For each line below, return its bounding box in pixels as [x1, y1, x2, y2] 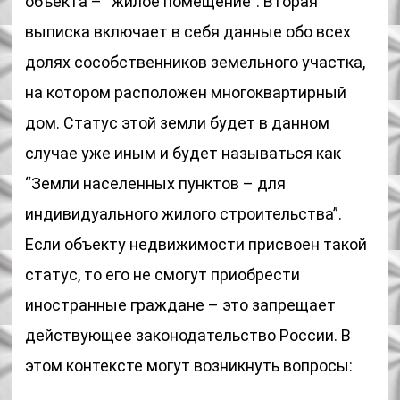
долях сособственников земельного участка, [25, 53, 366, 71]
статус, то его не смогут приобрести [25, 265, 301, 284]
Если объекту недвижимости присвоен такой [25, 235, 368, 254]
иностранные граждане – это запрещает [25, 296, 337, 314]
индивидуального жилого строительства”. [25, 204, 343, 223]
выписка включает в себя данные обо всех [25, 22, 352, 41]
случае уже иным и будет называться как [25, 144, 342, 162]
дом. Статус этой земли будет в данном [25, 113, 330, 132]
